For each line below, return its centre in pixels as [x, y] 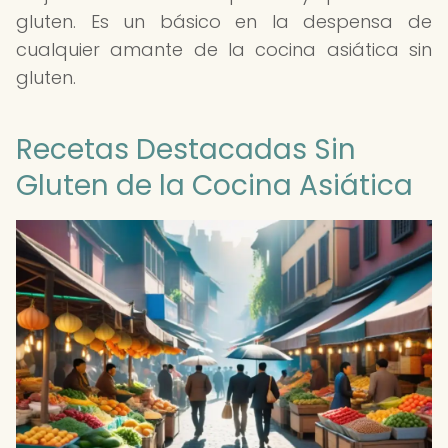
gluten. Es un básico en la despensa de [224, 21]
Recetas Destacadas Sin [186, 149]
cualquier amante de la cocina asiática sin [224, 49]
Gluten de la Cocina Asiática [214, 185]
